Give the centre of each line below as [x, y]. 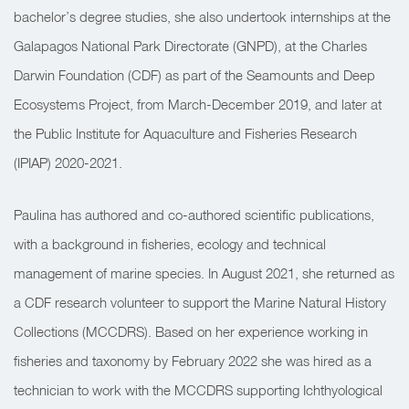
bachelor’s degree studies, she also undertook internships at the [202, 16]
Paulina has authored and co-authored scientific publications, [194, 215]
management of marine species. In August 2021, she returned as [204, 273]
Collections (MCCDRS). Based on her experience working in [191, 331]
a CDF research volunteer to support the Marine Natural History [200, 302]
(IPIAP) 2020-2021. [68, 163]
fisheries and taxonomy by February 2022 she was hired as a [193, 361]
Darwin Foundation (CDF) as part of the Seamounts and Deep [194, 75]
